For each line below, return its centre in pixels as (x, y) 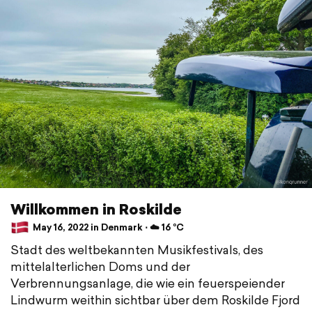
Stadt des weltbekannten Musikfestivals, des (137, 249)
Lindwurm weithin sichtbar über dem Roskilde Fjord (155, 299)
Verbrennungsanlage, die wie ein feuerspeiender (148, 283)
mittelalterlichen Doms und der (100, 266)
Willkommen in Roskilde (96, 209)
